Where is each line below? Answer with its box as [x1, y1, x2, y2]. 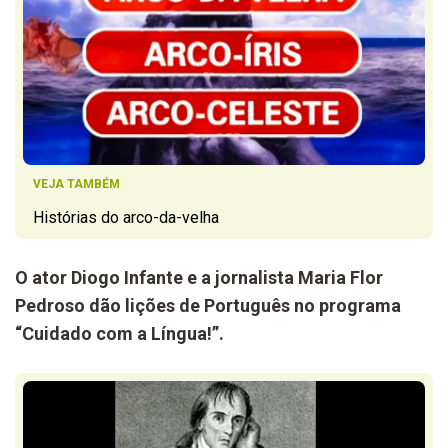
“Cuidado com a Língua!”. [15, 322, 224, 344]
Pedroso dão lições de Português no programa [15, 294, 401, 316]
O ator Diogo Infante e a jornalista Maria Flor [15, 266, 383, 288]
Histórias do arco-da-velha [33, 207, 219, 227]
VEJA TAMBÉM [33, 176, 120, 191]
